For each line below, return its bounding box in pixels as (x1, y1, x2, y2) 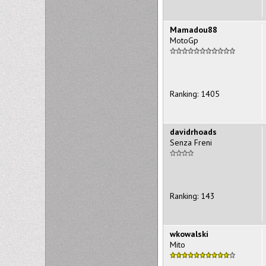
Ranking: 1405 (170, 88, 220, 99)
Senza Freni (170, 137, 212, 148)
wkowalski (170, 228, 208, 239)
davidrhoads (170, 126, 217, 137)
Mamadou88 (170, 24, 217, 35)
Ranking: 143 (170, 190, 215, 201)
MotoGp (170, 34, 198, 46)
